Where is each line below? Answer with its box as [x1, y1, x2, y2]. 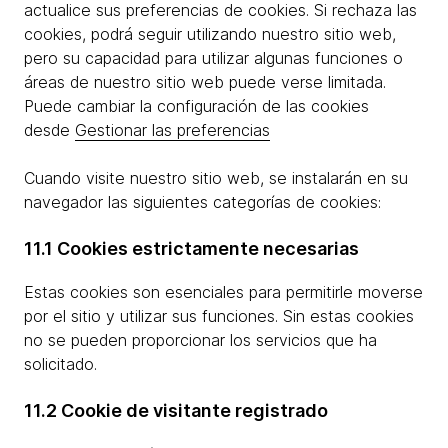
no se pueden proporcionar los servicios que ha [24, 330, 377, 350]
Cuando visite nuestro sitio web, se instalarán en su [24, 168, 408, 188]
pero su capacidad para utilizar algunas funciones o [24, 48, 403, 68]
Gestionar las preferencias [75, 120, 270, 140]
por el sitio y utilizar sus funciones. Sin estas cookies [24, 306, 414, 326]
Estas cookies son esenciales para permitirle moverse [24, 282, 423, 302]
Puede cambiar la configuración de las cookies [24, 96, 369, 116]
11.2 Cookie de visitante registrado [24, 400, 332, 421]
